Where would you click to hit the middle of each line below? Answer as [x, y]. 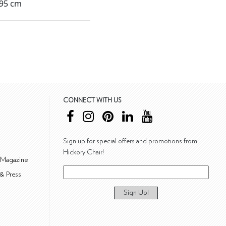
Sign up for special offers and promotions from [130, 141]
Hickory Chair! [83, 152]
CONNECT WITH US [92, 101]
